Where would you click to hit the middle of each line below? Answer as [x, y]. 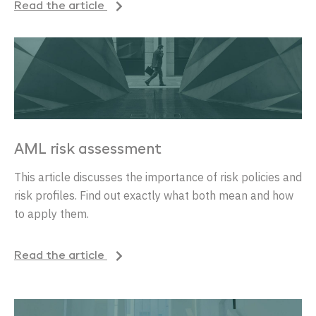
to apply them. [51, 214]
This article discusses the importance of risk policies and [158, 177]
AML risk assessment [88, 151]
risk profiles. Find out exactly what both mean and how [154, 196]
